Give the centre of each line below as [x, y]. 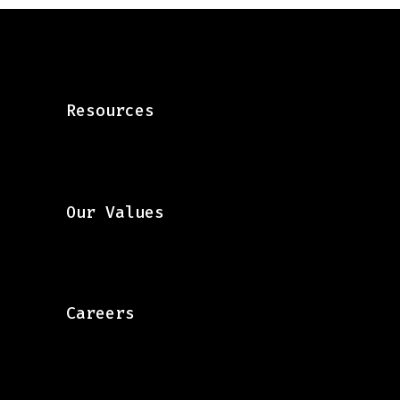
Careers [100, 313]
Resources [110, 111]
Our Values [115, 212]
